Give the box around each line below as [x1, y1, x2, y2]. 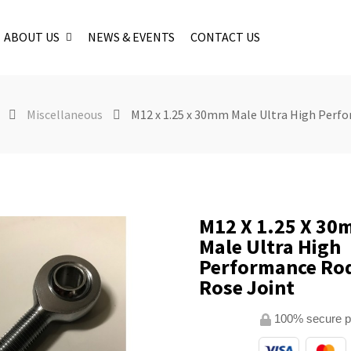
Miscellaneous [27, 106, 103, 122]
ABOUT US [4, 28, 60, 45]
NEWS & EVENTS [88, 28, 175, 45]
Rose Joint [199, 274, 295, 300]
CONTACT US [190, 28, 261, 45]
